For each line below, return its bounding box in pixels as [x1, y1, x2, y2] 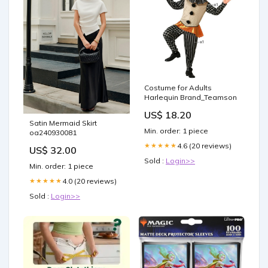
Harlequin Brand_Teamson [144, 92, 237, 102]
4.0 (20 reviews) [62, 176, 117, 185]
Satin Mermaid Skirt [29, 118, 97, 127]
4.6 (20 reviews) [177, 141, 232, 150]
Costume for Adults [144, 83, 212, 92]
